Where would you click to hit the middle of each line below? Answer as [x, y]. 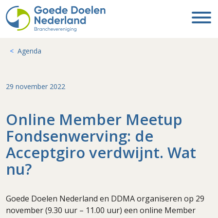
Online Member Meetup [94, 119]
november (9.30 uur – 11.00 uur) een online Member [101, 210]
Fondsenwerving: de [80, 136]
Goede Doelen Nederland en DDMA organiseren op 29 [105, 199]
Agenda [29, 51]
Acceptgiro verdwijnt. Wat [101, 152]
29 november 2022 [36, 86]
